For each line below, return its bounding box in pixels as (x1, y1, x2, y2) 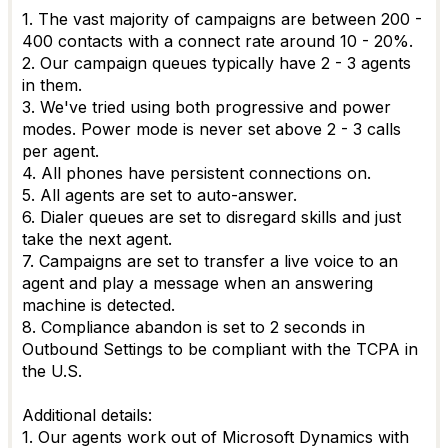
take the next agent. (22, 229, 172, 249)
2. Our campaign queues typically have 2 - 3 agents (22, 53, 411, 73)
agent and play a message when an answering (22, 273, 373, 293)
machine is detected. (22, 295, 175, 315)
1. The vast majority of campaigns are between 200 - (22, 9, 422, 29)
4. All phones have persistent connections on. (22, 163, 371, 183)
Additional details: (22, 405, 152, 425)
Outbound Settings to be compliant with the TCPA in (22, 339, 418, 359)
